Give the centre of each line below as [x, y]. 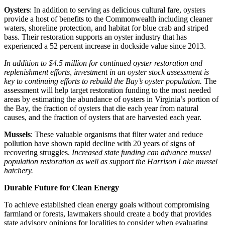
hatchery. [19, 171]
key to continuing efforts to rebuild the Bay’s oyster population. [103, 81]
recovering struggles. [38, 153]
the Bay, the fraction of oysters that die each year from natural [101, 108]
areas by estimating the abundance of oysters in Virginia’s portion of [111, 99]
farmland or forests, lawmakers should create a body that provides [108, 214]
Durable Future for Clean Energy [63, 188]
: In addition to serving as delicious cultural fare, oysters [118, 10]
